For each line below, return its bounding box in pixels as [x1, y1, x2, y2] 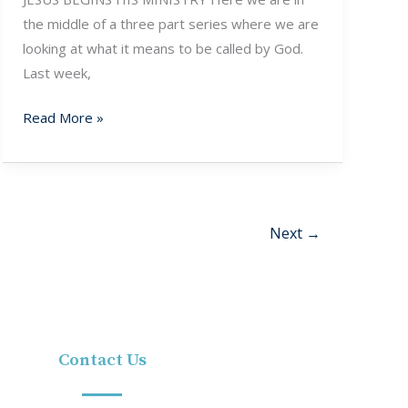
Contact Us [57, 350, 147, 372]
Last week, [23, 63, 92, 82]
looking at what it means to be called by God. [23, 38, 304, 57]
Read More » [23, 108, 105, 127]
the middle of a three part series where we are [23, 14, 320, 33]
